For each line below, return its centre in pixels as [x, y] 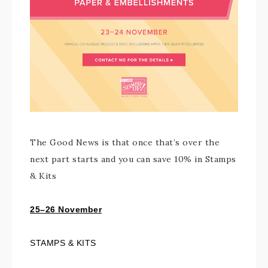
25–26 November [66, 209]
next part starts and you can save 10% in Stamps [133, 159]
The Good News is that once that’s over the [125, 142]
